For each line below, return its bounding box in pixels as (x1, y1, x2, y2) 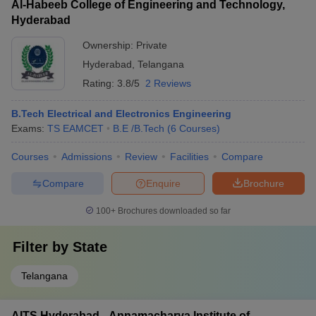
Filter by (13, 239, 73, 255)
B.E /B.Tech (113, 123, 164, 134)
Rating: (83, 78, 117, 89)
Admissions (61, 151, 112, 162)
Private (136, 39, 167, 51)
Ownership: (83, 39, 136, 51)
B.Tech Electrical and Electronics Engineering (11, 108, 231, 119)
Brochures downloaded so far (116, 206, 231, 216)
